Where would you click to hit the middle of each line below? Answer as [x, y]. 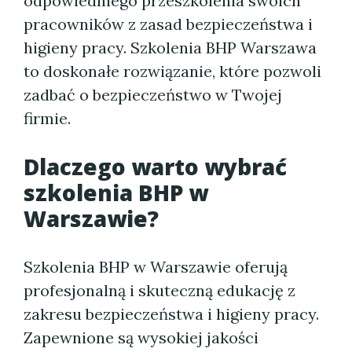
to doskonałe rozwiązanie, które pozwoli [172, 71]
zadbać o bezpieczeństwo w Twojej [153, 95]
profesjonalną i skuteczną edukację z [159, 290]
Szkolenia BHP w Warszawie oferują [156, 267]
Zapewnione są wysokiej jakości [141, 337]
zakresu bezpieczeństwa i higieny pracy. [171, 314]
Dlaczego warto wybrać [155, 167]
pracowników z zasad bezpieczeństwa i [168, 24]
